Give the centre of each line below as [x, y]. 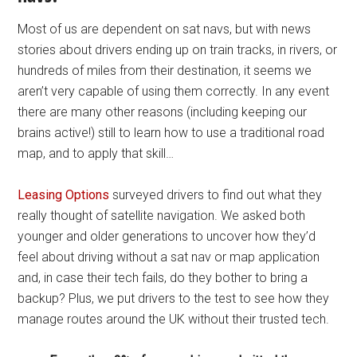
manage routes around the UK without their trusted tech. [174, 319]
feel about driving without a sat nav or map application [169, 257]
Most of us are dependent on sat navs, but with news [165, 29]
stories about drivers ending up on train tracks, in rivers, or [178, 50]
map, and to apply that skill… [96, 153]
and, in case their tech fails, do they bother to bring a [163, 278]
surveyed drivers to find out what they [216, 195]
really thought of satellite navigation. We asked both [162, 216]
